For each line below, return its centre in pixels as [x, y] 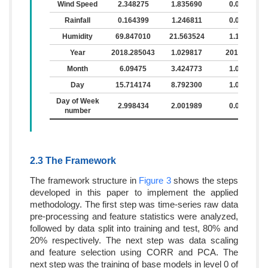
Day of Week [77, 101]
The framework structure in [84, 180]
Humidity [77, 36]
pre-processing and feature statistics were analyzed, [134, 216]
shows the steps [204, 180]
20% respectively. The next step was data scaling [134, 240]
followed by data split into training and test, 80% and [134, 228]
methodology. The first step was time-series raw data [134, 204]
